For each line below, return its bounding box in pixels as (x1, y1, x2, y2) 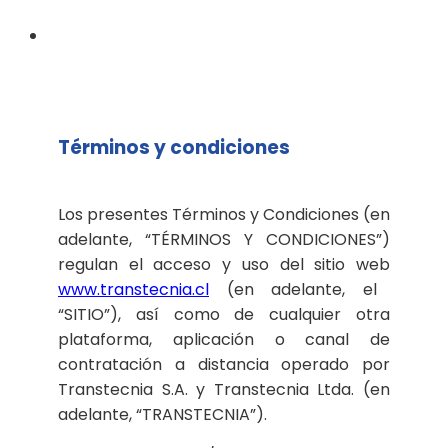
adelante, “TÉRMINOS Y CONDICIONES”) (58, 227, 390, 251)
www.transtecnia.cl (58, 277, 209, 301)
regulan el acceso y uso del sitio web (58, 252, 390, 276)
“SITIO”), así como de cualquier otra (58, 302, 390, 326)
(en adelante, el (209, 277, 377, 301)
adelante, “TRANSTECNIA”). (58, 402, 267, 426)
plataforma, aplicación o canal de (58, 327, 390, 351)
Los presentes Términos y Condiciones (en (58, 202, 390, 226)
